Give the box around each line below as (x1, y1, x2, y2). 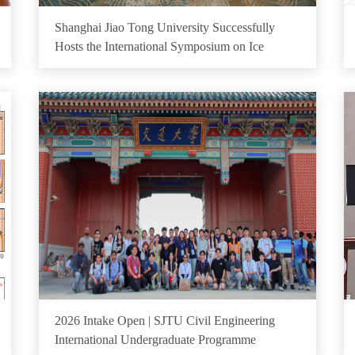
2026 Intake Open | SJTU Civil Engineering (55, 314, 187, 327)
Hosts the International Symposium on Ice (55, 40, 265, 53)
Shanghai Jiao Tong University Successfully (55, 21, 276, 34)
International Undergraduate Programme (55, 333, 257, 346)
